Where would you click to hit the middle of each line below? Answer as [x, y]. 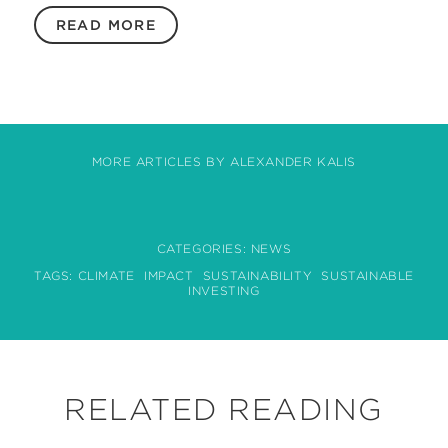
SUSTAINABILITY [257, 275]
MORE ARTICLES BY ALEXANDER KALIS [224, 161]
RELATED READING [224, 409]
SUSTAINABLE [368, 275]
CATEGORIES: [203, 248]
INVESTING [224, 290]
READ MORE [106, 25]
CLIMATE [106, 275]
